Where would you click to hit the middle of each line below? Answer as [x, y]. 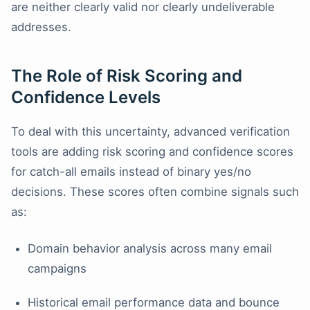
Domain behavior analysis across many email [150, 249]
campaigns [57, 269]
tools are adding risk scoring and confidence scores [152, 152]
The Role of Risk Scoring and [127, 76]
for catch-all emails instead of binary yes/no [131, 172]
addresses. [41, 27]
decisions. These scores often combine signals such [155, 192]
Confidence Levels [86, 98]
